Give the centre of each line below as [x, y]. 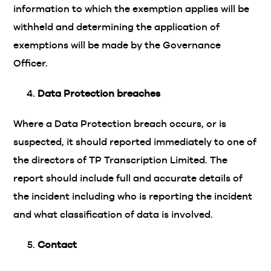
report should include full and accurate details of [128, 178]
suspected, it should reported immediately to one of [135, 142]
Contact [57, 245]
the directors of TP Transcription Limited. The [121, 160]
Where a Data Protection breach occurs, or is [120, 124]
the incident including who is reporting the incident [133, 196]
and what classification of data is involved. [113, 214]
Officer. [31, 63]
